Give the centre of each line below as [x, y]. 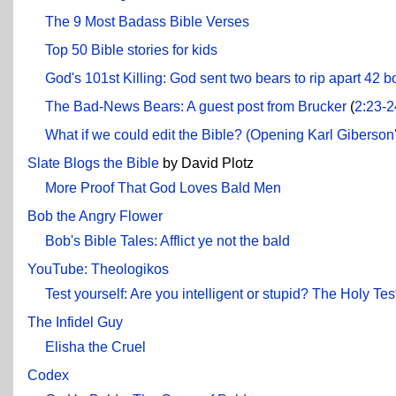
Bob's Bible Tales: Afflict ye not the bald [168, 240]
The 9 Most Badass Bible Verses [147, 21]
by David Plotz [206, 163]
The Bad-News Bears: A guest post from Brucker [196, 106]
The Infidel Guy [75, 322]
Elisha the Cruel [95, 346]
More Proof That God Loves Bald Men [163, 187]
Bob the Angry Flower [95, 216]
